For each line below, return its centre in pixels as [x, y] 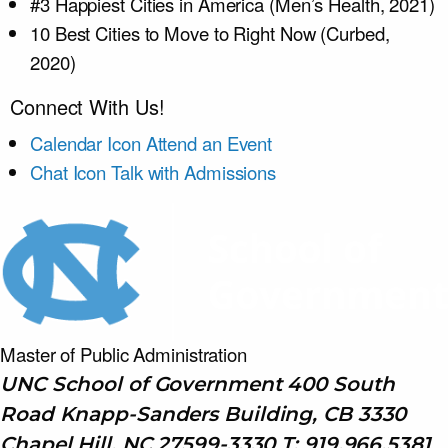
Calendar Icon [85, 143]
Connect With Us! [87, 106]
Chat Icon [68, 172]
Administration [190, 354]
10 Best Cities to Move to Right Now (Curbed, [210, 33]
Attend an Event [209, 143]
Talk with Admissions [194, 172]
